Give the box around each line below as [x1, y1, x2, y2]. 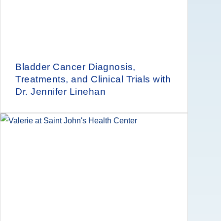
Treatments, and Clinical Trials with [15, 74, 171, 84]
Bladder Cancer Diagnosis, [15, 61, 136, 72]
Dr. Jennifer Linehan [15, 86, 106, 97]
